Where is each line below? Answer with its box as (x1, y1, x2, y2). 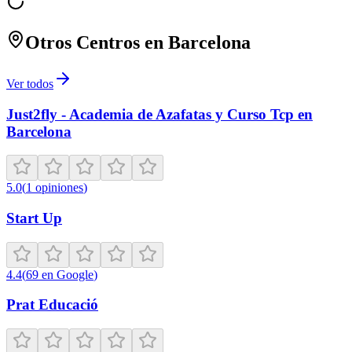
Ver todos (6, 76, 53, 90)
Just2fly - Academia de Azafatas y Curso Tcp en (6, 105, 313, 123)
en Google (42, 267, 93, 281)
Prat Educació (6, 296, 98, 313)
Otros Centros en (25, 31, 168, 53)
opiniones (35, 181, 83, 195)
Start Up (6, 209, 62, 226)
